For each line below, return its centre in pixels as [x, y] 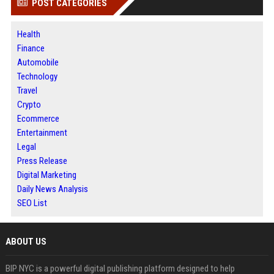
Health [28, 35]
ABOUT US [26, 242]
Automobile [38, 63]
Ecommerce [38, 119]
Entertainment [42, 133]
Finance [31, 49]
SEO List [32, 203]
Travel [27, 91]
